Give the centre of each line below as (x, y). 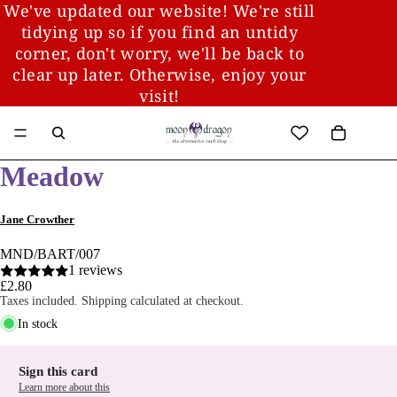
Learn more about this (64, 388)
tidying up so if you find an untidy (160, 32)
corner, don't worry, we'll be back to (160, 53)
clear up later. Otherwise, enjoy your (160, 74)
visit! (160, 96)
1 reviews (95, 270)
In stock (38, 323)
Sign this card (58, 372)
